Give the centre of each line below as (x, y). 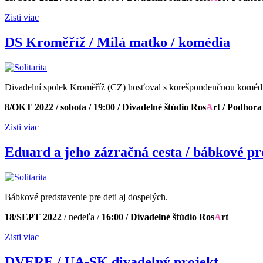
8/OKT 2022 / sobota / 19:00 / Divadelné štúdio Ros (105, 107)
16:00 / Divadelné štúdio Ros (157, 217)
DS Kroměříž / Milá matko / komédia (117, 43)
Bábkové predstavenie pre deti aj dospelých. (86, 197)
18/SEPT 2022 (34, 217)
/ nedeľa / (82, 217)
